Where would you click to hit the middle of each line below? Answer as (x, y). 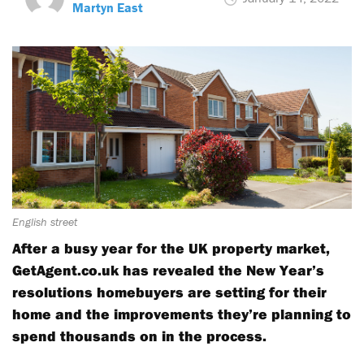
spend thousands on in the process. (139, 336)
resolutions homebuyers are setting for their (169, 292)
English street (45, 222)
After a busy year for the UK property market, (171, 248)
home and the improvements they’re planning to (182, 314)
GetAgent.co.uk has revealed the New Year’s (168, 270)
